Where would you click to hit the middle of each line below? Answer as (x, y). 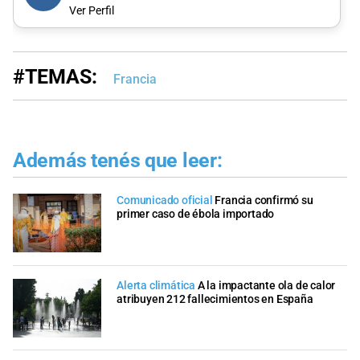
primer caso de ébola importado (196, 215)
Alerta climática (156, 285)
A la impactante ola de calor (266, 285)
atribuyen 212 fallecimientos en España (215, 299)
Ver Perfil (91, 10)
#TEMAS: (55, 77)
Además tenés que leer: (118, 161)
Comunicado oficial (165, 201)
